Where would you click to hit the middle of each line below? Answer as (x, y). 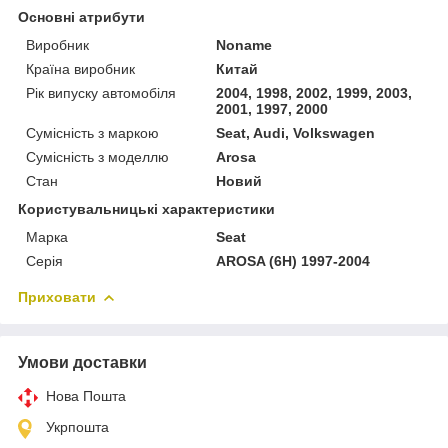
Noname (244, 44)
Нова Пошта (86, 395)
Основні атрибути (81, 16)
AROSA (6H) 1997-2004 (293, 260)
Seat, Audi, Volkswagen (296, 132)
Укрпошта (77, 426)
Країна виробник (80, 68)
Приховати (57, 296)
